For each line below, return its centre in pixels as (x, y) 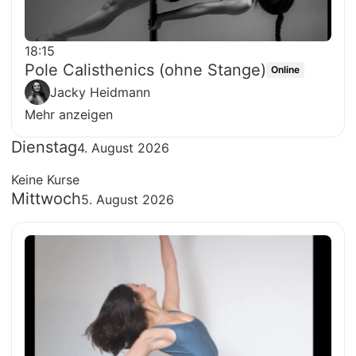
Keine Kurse (45, 180)
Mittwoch (46, 199)
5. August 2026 (128, 200)
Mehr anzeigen (69, 115)
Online (285, 70)
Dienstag (44, 147)
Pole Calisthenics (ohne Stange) (145, 70)
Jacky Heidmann (100, 93)
